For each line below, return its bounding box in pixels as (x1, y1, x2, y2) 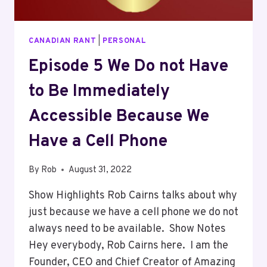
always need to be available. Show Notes (29, 222, 226, 236)
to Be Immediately (29, 81, 170, 103)
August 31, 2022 (69, 164, 132, 176)
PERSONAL (103, 36, 147, 46)
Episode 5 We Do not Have (29, 56, 228, 78)
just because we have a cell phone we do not (29, 205, 238, 219)
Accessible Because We (29, 106, 209, 128)
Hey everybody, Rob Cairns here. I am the (29, 238, 228, 253)
